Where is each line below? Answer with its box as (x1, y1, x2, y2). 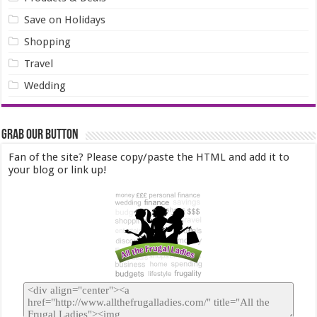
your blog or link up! (8, 163, 107, 176)
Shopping (24, 35, 71, 48)
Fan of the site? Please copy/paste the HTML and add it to (8, 150, 290, 163)
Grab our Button (1, 127, 79, 142)
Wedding (24, 79, 67, 92)
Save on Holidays (24, 13, 106, 26)
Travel (24, 57, 54, 70)
